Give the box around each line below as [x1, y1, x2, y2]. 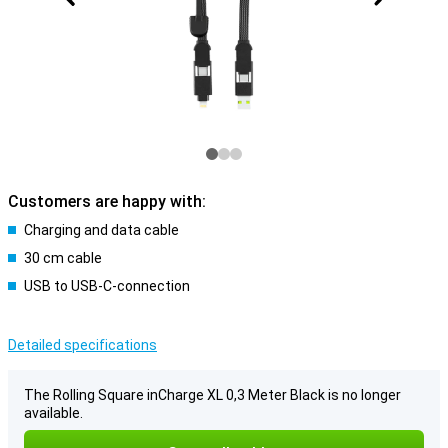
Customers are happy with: [8, 192, 206, 211]
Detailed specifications [8, 337, 157, 353]
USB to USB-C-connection [24, 278, 190, 294]
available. [24, 405, 83, 421]
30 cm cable [24, 250, 102, 266]
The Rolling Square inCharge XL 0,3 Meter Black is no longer [24, 387, 401, 403]
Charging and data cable [24, 222, 179, 238]
